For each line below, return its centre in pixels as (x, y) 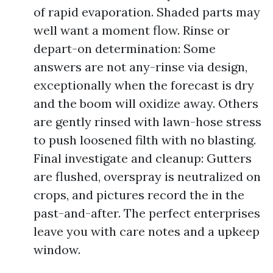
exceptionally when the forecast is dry (144, 85)
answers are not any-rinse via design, (140, 67)
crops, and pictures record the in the (139, 195)
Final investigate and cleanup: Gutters (143, 158)
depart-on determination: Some (125, 48)
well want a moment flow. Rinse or (132, 30)
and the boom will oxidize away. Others (146, 103)
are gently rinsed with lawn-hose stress (147, 122)
